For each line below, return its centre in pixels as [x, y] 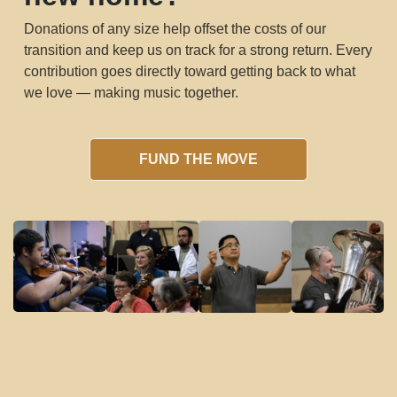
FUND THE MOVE [198, 159]
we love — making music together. [131, 93]
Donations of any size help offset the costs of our [175, 29]
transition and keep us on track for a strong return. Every [198, 51]
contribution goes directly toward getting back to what [190, 72]
